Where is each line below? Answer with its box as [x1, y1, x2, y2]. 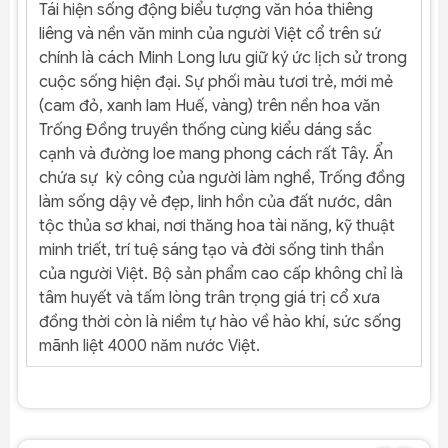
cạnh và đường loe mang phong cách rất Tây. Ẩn [39, 143, 393, 164]
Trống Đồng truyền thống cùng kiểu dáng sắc [39, 119, 372, 140]
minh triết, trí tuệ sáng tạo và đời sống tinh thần [39, 239, 384, 260]
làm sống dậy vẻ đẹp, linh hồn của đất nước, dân [39, 191, 392, 212]
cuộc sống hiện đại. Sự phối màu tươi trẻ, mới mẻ [39, 71, 393, 92]
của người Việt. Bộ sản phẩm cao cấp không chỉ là [39, 263, 403, 284]
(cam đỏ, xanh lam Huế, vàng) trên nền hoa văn [39, 95, 380, 116]
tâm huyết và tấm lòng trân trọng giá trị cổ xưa [39, 287, 380, 308]
